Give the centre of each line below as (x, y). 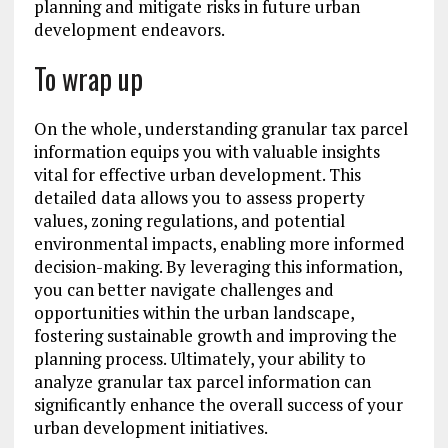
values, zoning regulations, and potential (189, 221)
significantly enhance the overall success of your (218, 405)
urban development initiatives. (150, 428)
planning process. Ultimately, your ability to (199, 359)
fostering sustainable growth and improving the (215, 336)
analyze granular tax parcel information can (202, 382)
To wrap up (88, 79)
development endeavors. (129, 30)
